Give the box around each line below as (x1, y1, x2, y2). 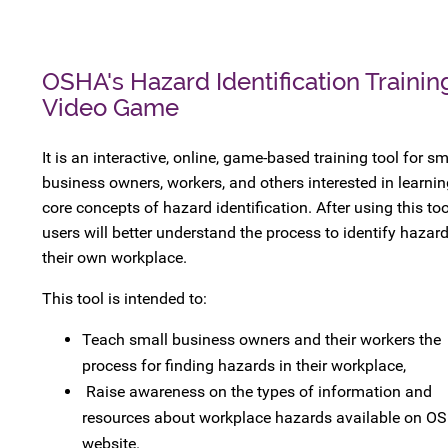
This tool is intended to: (42, 288, 207, 308)
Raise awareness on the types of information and (82, 381, 432, 401)
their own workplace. (42, 247, 187, 267)
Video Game (42, 92, 179, 122)
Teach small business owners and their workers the (82, 329, 441, 349)
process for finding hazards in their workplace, (82, 355, 406, 375)
